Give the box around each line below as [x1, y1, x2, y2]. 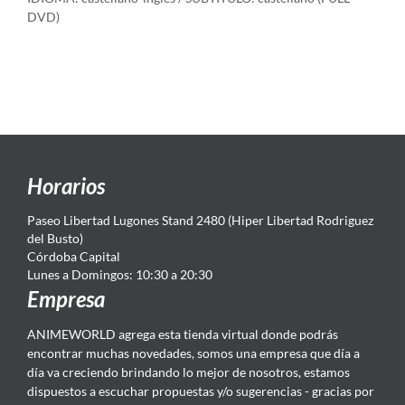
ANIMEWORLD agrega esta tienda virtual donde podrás [27, 326, 338, 343]
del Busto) [27, 231, 83, 247]
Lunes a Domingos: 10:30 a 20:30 [27, 267, 212, 283]
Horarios [27, 173, 105, 200]
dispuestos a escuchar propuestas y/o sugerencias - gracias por [27, 383, 374, 400]
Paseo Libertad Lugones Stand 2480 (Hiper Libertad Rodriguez [27, 212, 373, 229]
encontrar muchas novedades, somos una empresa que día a [27, 345, 360, 362]
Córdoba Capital [27, 249, 120, 265]
